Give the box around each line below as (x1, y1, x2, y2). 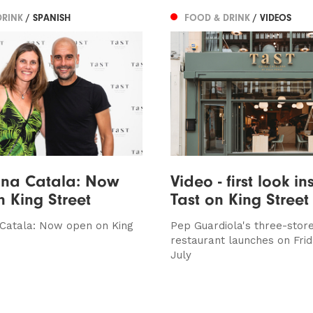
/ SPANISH (26, 11, 71, 24)
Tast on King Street (170, 189, 309, 209)
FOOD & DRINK (184, 11, 253, 24)
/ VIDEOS (252, 11, 291, 24)
